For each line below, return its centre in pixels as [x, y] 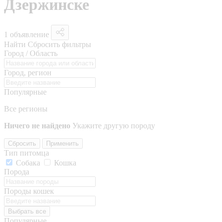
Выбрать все [27, 211]
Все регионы [26, 109]
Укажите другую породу [114, 125]
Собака [28, 163]
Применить [62, 143]
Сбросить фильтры [59, 44]
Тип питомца [27, 153]
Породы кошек [29, 191]
